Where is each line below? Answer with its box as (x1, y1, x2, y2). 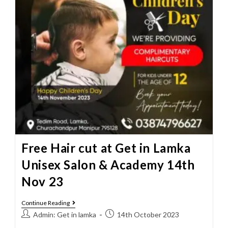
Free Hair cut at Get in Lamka (21, 140, 191, 155)
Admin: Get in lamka (33, 210, 97, 219)
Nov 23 (21, 174, 64, 189)
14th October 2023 (117, 210, 180, 219)
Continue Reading (21, 198, 70, 207)
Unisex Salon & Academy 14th (21, 157, 195, 172)
